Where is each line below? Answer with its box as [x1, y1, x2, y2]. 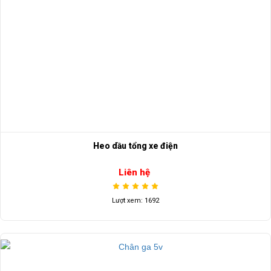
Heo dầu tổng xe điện [93, 140, 178, 151]
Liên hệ [118, 166, 150, 178]
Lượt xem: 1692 [112, 196, 159, 204]
